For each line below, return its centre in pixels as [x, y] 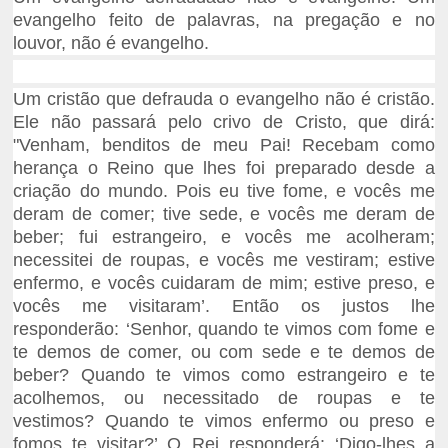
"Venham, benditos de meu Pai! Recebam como [224, 145]
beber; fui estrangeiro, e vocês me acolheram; [224, 237]
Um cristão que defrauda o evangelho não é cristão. [224, 99]
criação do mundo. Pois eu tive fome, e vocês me [224, 191]
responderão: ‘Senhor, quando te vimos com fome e [224, 329]
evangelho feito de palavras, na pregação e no [224, 20]
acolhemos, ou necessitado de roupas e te [224, 398]
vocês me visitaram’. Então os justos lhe [224, 306]
